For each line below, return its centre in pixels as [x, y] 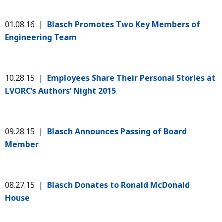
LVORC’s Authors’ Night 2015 [61, 90]
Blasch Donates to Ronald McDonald [118, 185]
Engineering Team [42, 37]
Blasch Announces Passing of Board [117, 131]
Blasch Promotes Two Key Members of [124, 24]
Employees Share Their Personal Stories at [131, 78]
